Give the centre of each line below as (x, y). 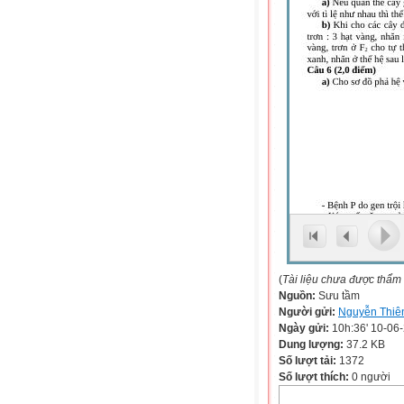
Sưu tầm (339, 296)
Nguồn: (298, 296)
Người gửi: (308, 312)
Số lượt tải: (309, 361)
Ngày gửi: (305, 328)
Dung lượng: (312, 344)
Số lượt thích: (314, 377)
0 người (370, 377)
